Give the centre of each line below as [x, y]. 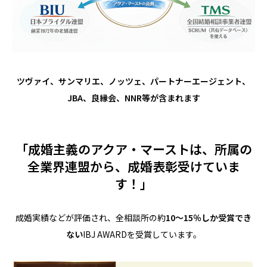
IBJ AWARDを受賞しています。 [142, 234]
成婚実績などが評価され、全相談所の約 [91, 217]
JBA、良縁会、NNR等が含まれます [133, 97]
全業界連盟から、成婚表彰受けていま [133, 166]
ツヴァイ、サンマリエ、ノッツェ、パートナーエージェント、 [133, 81]
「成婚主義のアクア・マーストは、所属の [133, 149]
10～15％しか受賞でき [209, 217]
